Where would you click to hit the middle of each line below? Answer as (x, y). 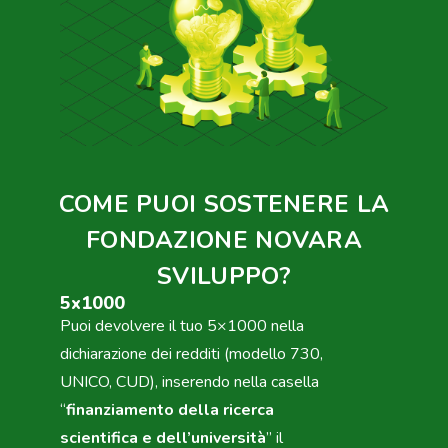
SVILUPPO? (224, 275)
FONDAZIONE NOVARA (224, 239)
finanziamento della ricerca (170, 409)
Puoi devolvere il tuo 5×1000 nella (182, 325)
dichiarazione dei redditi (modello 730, (191, 353)
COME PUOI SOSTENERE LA (224, 203)
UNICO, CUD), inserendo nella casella (189, 381)
